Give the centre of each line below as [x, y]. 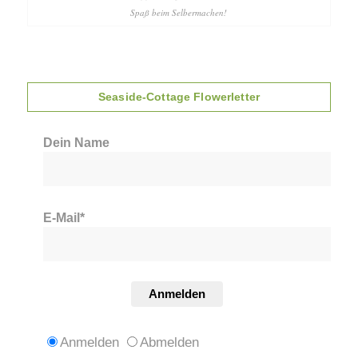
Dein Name [76, 143]
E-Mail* [64, 218]
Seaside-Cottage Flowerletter [179, 97]
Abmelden [169, 342]
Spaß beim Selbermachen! [179, 13]
